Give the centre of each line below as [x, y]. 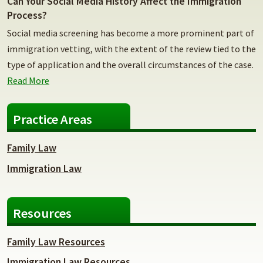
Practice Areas [53, 119]
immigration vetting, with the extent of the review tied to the [131, 49]
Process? [27, 16]
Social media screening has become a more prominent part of [131, 33]
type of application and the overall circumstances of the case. [130, 65]
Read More [28, 81]
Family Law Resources [56, 242]
